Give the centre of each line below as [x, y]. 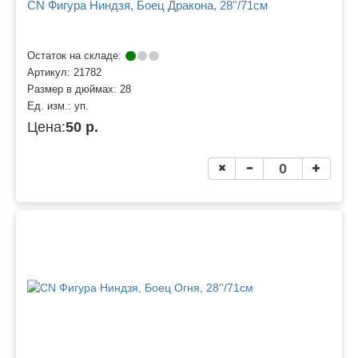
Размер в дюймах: [74, 89]
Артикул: [50, 72]
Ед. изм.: [51, 106]
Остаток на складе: [76, 56]
